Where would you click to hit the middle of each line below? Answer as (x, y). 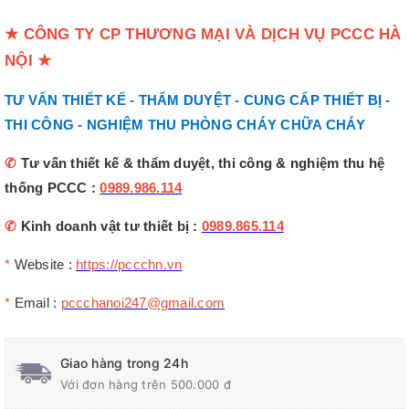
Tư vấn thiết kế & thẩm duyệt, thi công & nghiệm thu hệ (202, 164)
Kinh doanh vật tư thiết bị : (111, 227)
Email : (37, 304)
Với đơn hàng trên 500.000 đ (146, 385)
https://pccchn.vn (129, 265)
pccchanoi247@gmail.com (142, 304)
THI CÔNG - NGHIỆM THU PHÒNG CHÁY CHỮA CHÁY (185, 126)
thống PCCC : (52, 189)
